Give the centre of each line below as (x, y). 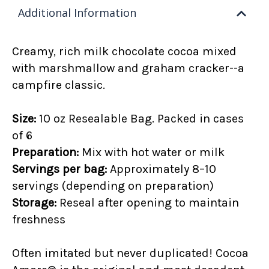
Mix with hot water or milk (152, 153)
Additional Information (77, 13)
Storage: (35, 203)
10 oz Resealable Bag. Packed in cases (140, 119)
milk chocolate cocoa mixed (160, 52)
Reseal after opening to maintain (148, 203)
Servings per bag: (60, 169)
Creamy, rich (48, 52)
